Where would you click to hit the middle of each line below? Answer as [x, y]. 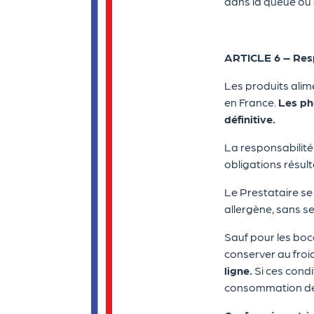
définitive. [250, 119]
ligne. [238, 270]
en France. [251, 102]
